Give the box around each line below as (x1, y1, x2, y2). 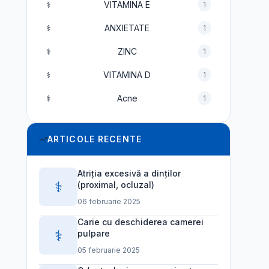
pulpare (77, 228, 110, 238)
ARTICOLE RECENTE (47, 134, 142, 144)
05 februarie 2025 (77, 246, 140, 255)
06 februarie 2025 (77, 197, 141, 206)
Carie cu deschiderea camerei (77, 217, 204, 227)
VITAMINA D (103, 69, 151, 80)
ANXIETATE (104, 22, 150, 33)
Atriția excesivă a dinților (77, 168, 181, 178)
